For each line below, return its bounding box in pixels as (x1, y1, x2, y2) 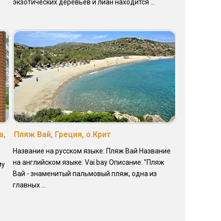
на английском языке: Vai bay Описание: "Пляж (12, 158, 164, 166)
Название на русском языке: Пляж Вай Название (12, 147, 171, 155)
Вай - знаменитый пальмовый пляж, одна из (12, 169, 157, 178)
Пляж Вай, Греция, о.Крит (13, 129, 111, 139)
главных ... (12, 181, 46, 189)
